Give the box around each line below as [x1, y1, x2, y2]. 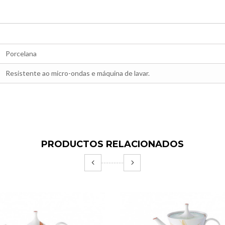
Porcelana [6, 49, 37, 58]
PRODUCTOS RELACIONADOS [41, 139, 184, 150]
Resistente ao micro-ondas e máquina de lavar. [6, 69, 150, 77]
